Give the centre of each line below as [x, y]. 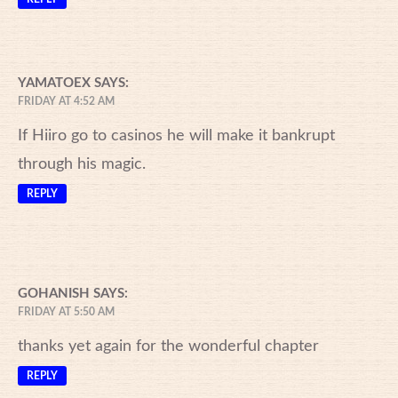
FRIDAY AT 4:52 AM [66, 101]
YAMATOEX [54, 83]
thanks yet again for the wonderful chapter [168, 346]
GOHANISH [54, 293]
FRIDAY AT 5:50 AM [66, 311]
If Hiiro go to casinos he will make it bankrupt [176, 135]
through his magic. [82, 164]
